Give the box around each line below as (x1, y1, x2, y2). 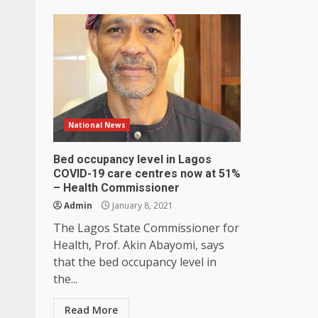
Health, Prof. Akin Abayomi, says (53, 236, 224, 253)
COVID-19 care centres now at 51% (53, 166, 241, 180)
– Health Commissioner (53, 180, 182, 194)
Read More (65, 302, 118, 317)
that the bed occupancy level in (53, 253, 216, 270)
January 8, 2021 (110, 199, 173, 212)
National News (68, 119, 126, 130)
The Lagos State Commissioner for (53, 219, 239, 236)
